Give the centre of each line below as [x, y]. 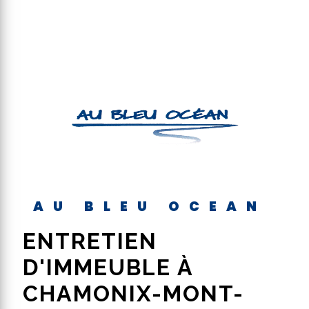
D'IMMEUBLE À [108, 267]
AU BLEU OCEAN [160, 207]
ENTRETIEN [30, 241]
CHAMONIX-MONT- [133, 293]
